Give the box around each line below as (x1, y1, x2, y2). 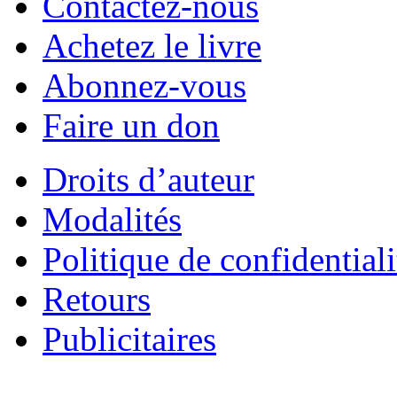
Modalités (43, 200, 182, 239)
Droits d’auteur (43, 160, 254, 199)
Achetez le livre (43, 27, 261, 66)
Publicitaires (43, 320, 216, 359)
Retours (43, 280, 151, 319)
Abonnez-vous (43, 66, 246, 105)
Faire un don (43, 106, 220, 145)
